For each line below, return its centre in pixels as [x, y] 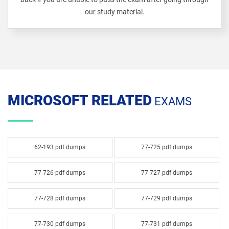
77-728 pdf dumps [60, 198]
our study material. [114, 12]
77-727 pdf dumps [167, 173]
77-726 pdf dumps [60, 173]
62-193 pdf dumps [60, 147]
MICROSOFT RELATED [80, 100]
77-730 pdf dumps [60, 224]
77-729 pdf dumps [167, 198]
